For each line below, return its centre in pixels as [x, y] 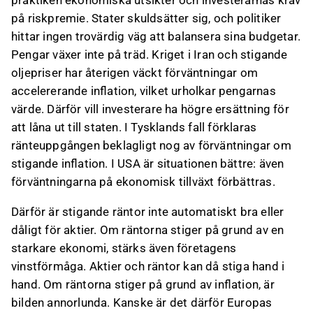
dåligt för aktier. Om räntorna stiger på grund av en [148, 230]
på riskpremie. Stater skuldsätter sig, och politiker [146, 18]
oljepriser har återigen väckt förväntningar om [135, 73]
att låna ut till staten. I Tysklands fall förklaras [134, 127]
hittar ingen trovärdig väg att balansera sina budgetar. [156, 36]
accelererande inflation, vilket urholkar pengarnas [144, 91]
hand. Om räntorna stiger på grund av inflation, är [143, 284]
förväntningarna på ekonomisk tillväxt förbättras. [143, 182]
